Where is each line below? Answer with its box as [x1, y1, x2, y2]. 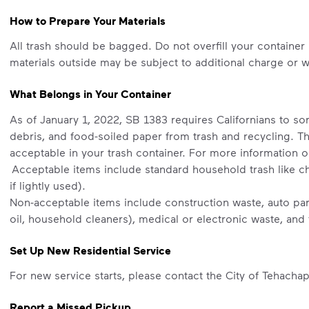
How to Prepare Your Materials [9, 13, 166, 28]
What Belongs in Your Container [9, 87, 171, 101]
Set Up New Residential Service [9, 243, 171, 257]
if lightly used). [9, 178, 86, 192]
